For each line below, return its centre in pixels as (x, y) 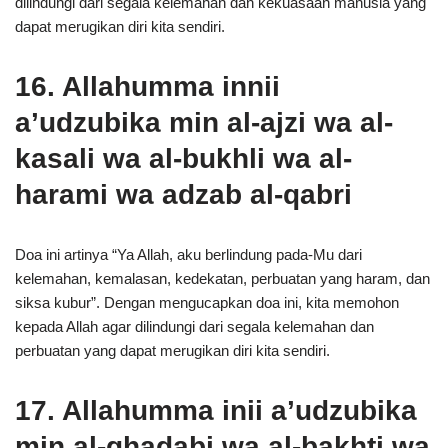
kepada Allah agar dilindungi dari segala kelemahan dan (194, 326)
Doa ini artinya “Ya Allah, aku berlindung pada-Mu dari (188, 254)
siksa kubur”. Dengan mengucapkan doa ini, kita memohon (207, 302)
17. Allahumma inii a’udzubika (216, 410)
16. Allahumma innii (147, 86)
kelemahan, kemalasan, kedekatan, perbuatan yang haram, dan (222, 278)
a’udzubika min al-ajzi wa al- (204, 122)
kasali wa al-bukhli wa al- (183, 158)
